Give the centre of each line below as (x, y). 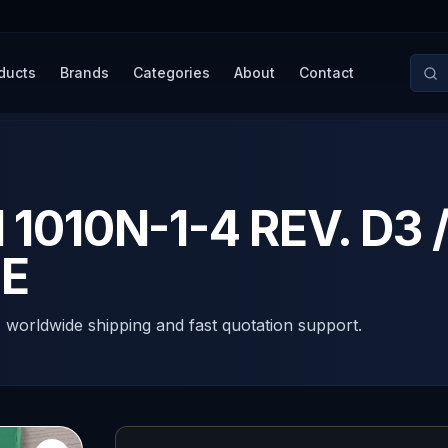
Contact (326, 72)
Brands (84, 72)
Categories (171, 72)
